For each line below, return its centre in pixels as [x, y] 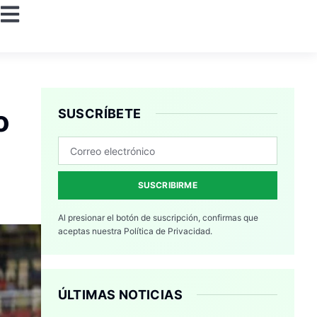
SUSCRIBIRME [167, 185]
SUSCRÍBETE [99, 114]
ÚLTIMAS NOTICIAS [120, 295]
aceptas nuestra [91, 231]
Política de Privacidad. [168, 231]
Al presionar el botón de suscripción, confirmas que [158, 218]
